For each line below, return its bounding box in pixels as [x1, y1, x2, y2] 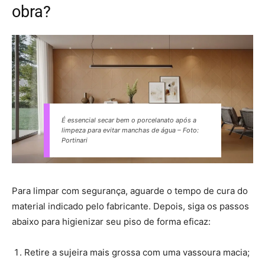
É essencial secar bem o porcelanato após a [62, 116, 196, 125]
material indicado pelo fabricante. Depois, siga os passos [12, 201, 249, 212]
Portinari [62, 136, 88, 145]
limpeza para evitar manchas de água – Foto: [62, 126, 199, 135]
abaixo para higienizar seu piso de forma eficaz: [12, 216, 211, 228]
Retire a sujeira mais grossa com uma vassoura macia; [24, 247, 250, 258]
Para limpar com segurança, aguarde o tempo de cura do [12, 185, 248, 197]
